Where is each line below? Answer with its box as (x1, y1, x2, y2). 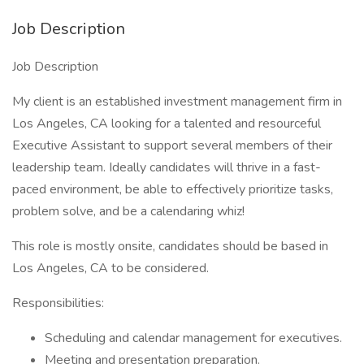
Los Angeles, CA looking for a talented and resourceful (12, 115, 321, 132)
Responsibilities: (12, 294, 107, 312)
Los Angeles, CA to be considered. (12, 259, 212, 277)
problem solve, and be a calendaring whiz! (12, 202, 248, 220)
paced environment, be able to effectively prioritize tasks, (12, 180, 333, 198)
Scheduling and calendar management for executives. (45, 329, 345, 347)
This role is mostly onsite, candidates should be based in (12, 237, 328, 255)
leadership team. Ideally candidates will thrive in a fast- (12, 158, 321, 176)
